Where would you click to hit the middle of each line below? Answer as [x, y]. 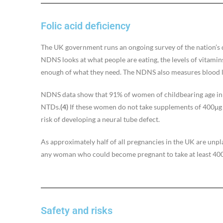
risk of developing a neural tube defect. [100, 119]
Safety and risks [77, 210]
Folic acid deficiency [86, 26]
